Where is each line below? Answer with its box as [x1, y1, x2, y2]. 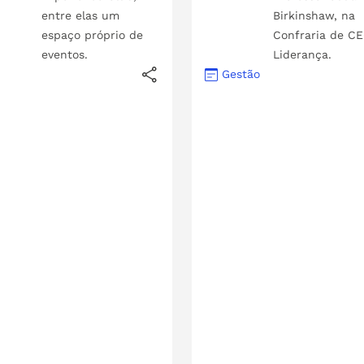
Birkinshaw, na [273, 8, 356, 22]
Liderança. [273, 47, 332, 61]
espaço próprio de [41, 28, 144, 41]
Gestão [222, 67, 260, 80]
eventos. [41, 47, 89, 61]
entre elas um [41, 8, 120, 22]
